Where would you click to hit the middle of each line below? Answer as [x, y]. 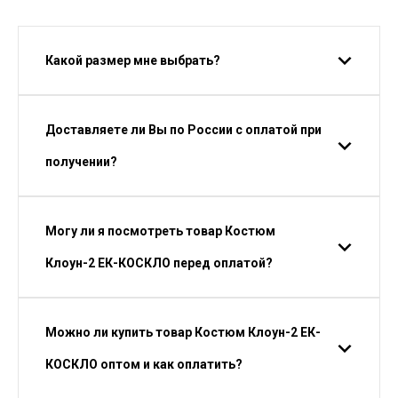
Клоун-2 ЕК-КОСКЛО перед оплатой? [159, 263]
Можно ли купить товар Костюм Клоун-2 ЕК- [183, 332]
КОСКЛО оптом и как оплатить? [144, 364]
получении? [81, 162]
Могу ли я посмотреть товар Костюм [160, 231]
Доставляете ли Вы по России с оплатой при [183, 130]
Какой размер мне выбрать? [133, 60]
